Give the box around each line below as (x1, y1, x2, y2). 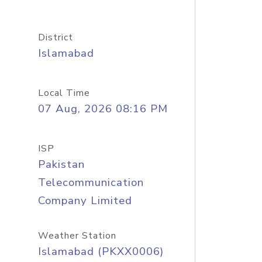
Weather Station (37, 229, 116, 242)
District (37, 31, 73, 44)
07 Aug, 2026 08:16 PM (37, 101, 168, 116)
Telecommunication (37, 175, 144, 190)
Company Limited (37, 193, 132, 208)
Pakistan (37, 157, 85, 172)
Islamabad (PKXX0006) (37, 244, 164, 259)
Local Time (37, 87, 90, 99)
